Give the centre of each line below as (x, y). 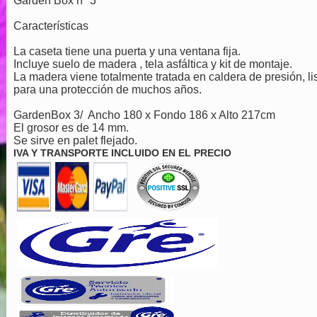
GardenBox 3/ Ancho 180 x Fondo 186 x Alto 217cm (145, 115)
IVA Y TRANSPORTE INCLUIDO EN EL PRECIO (122, 153)
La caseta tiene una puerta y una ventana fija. (127, 52)
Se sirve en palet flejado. (75, 141)
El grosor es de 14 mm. (71, 128)
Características (51, 26)
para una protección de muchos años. (107, 90)
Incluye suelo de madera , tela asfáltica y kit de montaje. (152, 64)
